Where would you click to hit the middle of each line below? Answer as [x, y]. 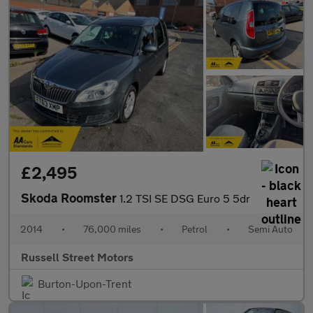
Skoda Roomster [70, 198]
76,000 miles [112, 229]
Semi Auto [270, 229]
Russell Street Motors [77, 257]
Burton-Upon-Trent [85, 284]
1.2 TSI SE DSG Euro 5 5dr [185, 198]
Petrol [195, 229]
